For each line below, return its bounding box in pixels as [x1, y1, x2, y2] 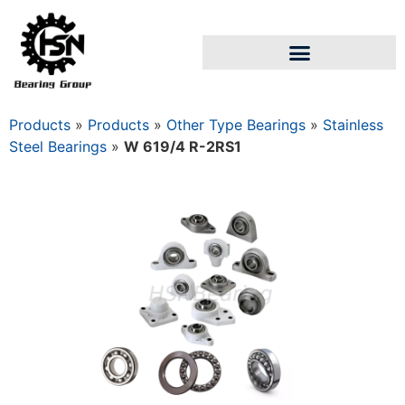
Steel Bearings [9, 137, 107, 156]
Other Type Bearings [166, 116, 306, 135]
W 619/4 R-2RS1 [124, 137, 241, 156]
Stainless [323, 116, 383, 135]
